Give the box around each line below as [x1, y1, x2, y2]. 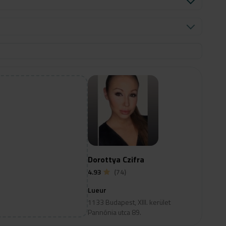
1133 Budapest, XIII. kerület [88, 197, 171, 207]
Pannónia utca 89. [88, 207, 141, 217]
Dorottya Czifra [88, 153, 144, 165]
